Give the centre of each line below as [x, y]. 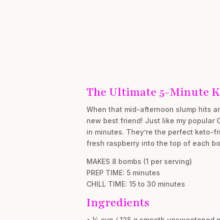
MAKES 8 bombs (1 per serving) [139, 161]
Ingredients [118, 203]
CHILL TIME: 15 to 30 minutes [136, 184]
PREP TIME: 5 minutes [123, 173]
